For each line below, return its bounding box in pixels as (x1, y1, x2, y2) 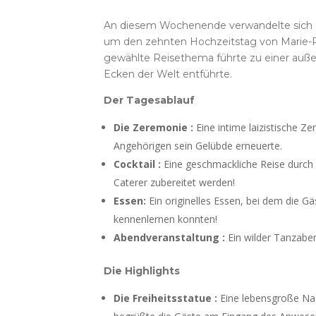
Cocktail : (114, 157, 161, 171)
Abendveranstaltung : (114, 231, 225, 245)
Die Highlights (104, 265, 180, 278)
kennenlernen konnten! (114, 212, 217, 226)
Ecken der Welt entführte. (104, 68, 232, 81)
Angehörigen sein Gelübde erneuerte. (114, 139, 282, 153)
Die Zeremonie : (114, 121, 193, 135)
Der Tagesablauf (104, 94, 195, 107)
